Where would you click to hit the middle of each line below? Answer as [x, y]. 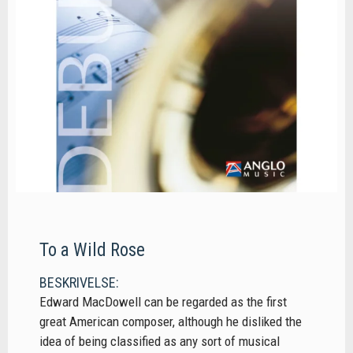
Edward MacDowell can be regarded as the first [163, 302]
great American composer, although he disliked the [171, 322]
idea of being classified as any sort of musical [160, 342]
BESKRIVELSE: [79, 283]
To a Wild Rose [92, 250]
